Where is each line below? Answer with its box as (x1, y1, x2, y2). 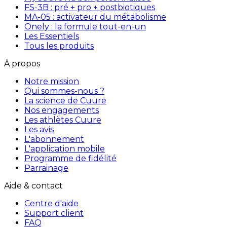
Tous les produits (24, 41, 94, 51)
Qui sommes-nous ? (24, 86, 104, 96)
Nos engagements (24, 105, 99, 116)
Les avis (24, 125, 54, 135)
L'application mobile (24, 144, 105, 154)
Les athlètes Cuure (24, 115, 101, 125)
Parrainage (24, 163, 68, 173)
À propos (4, 59, 40, 69)
